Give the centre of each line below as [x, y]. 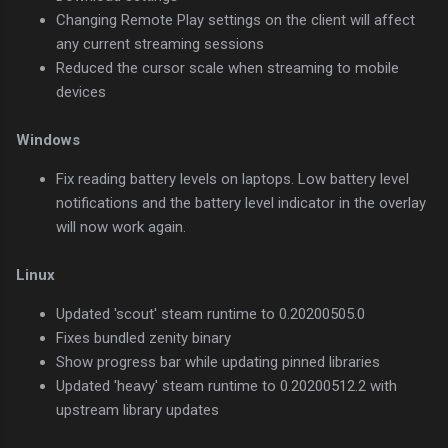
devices [81, 92]
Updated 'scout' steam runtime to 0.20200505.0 [210, 314]
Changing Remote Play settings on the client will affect [235, 20]
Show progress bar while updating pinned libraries [218, 362]
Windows [48, 140]
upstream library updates [137, 410]
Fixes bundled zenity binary [143, 338]
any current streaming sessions [160, 44]
